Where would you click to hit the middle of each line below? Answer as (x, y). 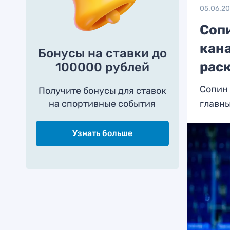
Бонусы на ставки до (102, 53)
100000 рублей (102, 67)
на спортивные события (102, 104)
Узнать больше (102, 133)
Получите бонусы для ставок (102, 91)
